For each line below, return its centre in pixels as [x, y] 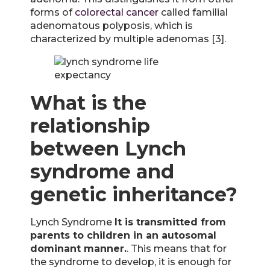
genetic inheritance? [134, 194]
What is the [88, 102]
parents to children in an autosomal [123, 235]
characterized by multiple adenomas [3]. [128, 39]
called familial [193, 12]
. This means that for [177, 248]
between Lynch [108, 148]
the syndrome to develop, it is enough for [131, 262]
